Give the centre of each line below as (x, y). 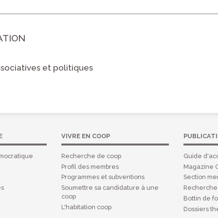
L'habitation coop (87, 207)
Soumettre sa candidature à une (110, 188)
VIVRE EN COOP (86, 136)
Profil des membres (90, 166)
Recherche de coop (91, 156)
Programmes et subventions (103, 177)
